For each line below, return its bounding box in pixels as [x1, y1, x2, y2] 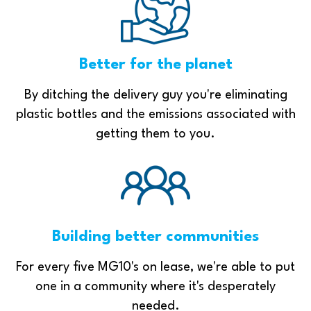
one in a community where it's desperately [35, 280, 276, 293]
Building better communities [52, 228, 259, 244]
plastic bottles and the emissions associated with [15, 108, 296, 121]
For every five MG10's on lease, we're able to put [16, 260, 295, 274]
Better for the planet [78, 56, 233, 72]
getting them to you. [96, 127, 215, 140]
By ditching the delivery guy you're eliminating [24, 88, 287, 101]
